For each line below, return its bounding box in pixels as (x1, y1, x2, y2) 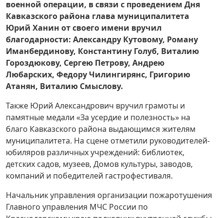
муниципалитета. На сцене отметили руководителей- (6, 135, 210, 146)
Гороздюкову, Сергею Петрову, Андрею (6, 57, 164, 69)
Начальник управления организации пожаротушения (6, 190, 212, 201)
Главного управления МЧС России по (6, 201, 148, 213)
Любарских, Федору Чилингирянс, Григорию (6, 69, 190, 80)
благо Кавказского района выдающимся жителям (6, 124, 196, 135)
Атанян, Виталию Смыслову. (6, 81, 123, 92)
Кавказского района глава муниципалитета (6, 11, 189, 22)
